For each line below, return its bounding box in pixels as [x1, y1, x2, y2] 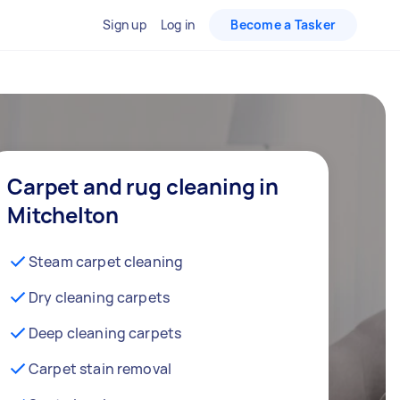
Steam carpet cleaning [29, 252, 184, 271]
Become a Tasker [230, 16, 336, 33]
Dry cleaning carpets [29, 287, 170, 307]
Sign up [103, 16, 146, 33]
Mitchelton [7, 200, 119, 229]
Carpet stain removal [29, 359, 171, 379]
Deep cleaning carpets [29, 323, 182, 343]
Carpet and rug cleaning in [7, 171, 279, 201]
